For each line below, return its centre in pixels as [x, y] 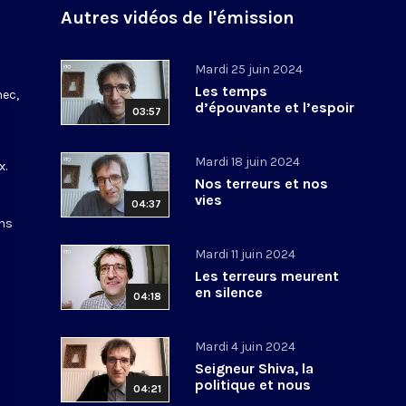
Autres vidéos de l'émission [178, 17]
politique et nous [253, 384]
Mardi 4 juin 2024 [246, 346]
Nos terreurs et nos [262, 183]
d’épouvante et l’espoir [275, 107]
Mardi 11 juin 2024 [246, 254]
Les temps [232, 91]
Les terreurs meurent [267, 275]
